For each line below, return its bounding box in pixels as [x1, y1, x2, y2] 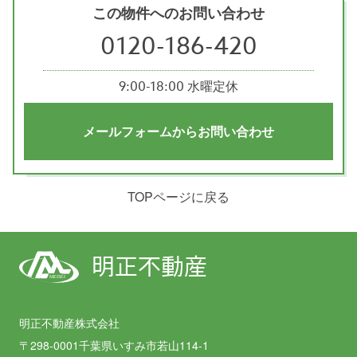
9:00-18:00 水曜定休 [119, 77, 238, 96]
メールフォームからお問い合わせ [83, 122, 274, 140]
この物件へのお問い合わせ [92, 2, 265, 23]
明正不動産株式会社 [19, 315, 120, 331]
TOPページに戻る [127, 187, 229, 206]
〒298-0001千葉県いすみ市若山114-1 [19, 337, 209, 353]
